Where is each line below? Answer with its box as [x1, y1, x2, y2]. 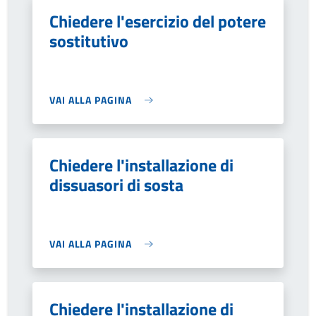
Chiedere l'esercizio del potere [49, 8, 266, 34]
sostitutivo [49, 28, 128, 54]
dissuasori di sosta [49, 172, 183, 197]
